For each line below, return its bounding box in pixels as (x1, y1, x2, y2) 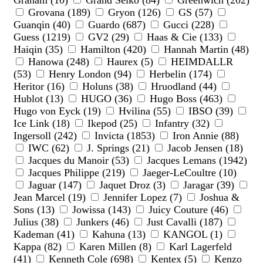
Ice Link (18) (14, 117, 73, 130)
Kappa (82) (14, 241, 65, 253)
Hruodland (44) (148, 80, 220, 93)
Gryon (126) (105, 6, 164, 19)
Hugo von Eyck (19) (14, 105, 104, 117)
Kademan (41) (14, 228, 77, 241)
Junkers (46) (73, 216, 132, 228)
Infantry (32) (152, 117, 213, 130)
